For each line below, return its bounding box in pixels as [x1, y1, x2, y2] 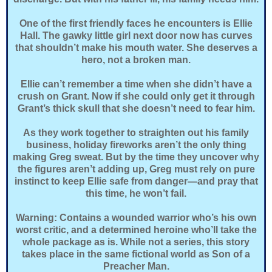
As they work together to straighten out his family [23, 127, 249, 138]
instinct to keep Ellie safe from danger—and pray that [14, 175, 258, 186]
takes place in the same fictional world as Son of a [22, 248, 250, 259]
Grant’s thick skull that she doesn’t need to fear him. [17, 103, 255, 114]
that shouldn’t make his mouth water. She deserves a [15, 42, 257, 53]
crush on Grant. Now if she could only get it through [17, 90, 255, 101]
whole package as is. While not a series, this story [22, 236, 250, 247]
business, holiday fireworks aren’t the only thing [25, 139, 246, 150]
